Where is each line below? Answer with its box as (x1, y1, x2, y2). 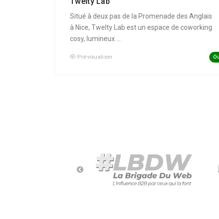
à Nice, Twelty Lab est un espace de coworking (70, 23, 212, 32)
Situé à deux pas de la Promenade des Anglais (70, 12, 212, 21)
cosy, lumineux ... (70, 35, 121, 43)
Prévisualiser (77, 54, 113, 61)
